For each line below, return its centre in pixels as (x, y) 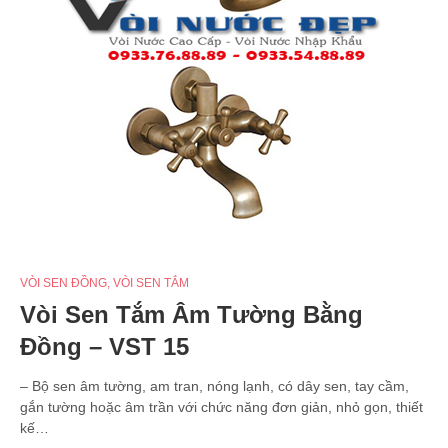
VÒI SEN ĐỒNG (63, 282)
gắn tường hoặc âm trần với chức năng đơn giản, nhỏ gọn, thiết (221, 406)
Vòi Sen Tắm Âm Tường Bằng (191, 314)
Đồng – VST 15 (104, 346)
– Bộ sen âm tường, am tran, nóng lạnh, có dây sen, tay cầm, (214, 385)
